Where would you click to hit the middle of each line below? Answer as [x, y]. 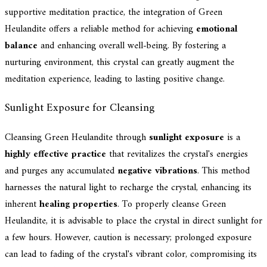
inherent [22, 205]
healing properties [78, 205]
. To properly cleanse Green [172, 205]
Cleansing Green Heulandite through [77, 138]
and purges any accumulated [61, 171]
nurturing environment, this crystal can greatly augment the [119, 62]
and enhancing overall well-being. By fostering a [132, 46]
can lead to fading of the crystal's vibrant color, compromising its [131, 255]
